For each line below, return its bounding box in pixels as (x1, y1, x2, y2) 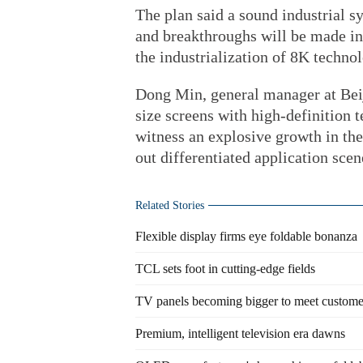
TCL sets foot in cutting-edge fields (135, 262, 315, 275)
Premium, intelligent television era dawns (135, 327, 345, 340)
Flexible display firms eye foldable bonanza (135, 229, 357, 243)
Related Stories (135, 199, 204, 211)
